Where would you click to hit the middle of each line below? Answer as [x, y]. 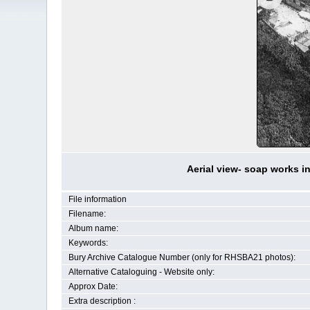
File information [97, 199]
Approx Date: [93, 286]
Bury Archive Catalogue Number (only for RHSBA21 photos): [182, 257]
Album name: [93, 228]
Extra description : [102, 301]
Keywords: [88, 243]
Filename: [87, 214]
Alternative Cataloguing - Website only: [141, 272]
